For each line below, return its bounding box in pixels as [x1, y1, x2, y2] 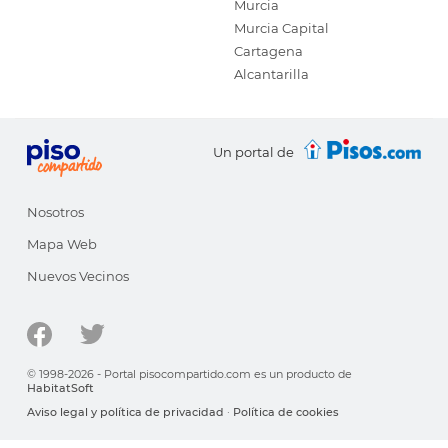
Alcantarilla [234, 66, 309, 82]
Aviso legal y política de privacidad [27, 405, 224, 419]
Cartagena [234, 43, 303, 59]
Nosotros [27, 204, 84, 220]
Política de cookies [233, 405, 339, 419]
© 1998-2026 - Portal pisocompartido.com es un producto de [27, 367, 352, 381]
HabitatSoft [27, 381, 94, 395]
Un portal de [212, 144, 294, 160]
